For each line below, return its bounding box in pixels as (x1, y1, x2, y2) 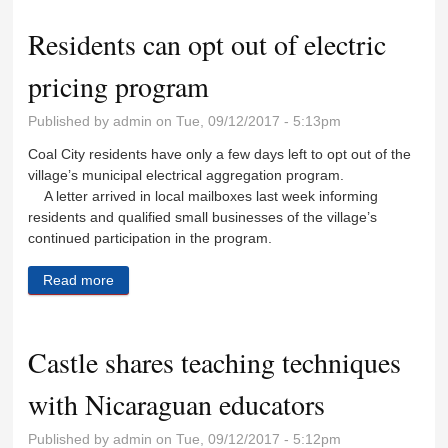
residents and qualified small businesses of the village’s (28, 208, 378, 225)
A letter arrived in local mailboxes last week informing (28, 187, 379, 204)
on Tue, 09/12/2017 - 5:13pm (152, 112, 342, 129)
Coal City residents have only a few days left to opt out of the (28, 145, 412, 162)
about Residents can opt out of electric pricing (136, 271, 426, 288)
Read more (43, 271, 115, 288)
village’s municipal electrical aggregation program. (28, 166, 345, 183)
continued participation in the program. (28, 229, 273, 246)
